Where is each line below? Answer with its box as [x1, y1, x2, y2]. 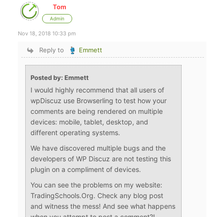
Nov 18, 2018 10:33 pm [18, 30, 77, 37]
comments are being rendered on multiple [31, 107, 163, 116]
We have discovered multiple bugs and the [31, 144, 166, 153]
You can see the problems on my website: [31, 181, 163, 189]
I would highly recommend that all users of [31, 86, 165, 94]
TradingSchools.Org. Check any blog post [31, 191, 164, 200]
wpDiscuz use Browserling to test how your [31, 96, 167, 105]
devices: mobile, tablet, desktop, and [31, 118, 149, 126]
